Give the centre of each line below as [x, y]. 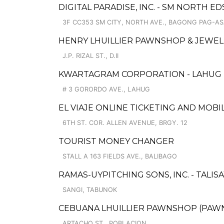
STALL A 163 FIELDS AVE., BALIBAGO [120, 156]
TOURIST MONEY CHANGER [116, 141]
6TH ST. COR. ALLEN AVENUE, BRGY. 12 [125, 123]
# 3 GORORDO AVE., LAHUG [106, 89]
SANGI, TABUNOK [90, 190]
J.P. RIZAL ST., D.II [90, 56]
